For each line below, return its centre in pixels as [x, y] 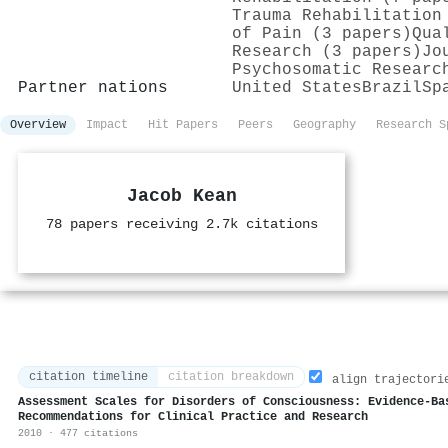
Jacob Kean [181, 196]
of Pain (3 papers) [322, 33]
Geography [324, 124]
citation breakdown [231, 377]
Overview [38, 124]
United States [297, 87]
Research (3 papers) [327, 51]
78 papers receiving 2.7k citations [181, 224]
